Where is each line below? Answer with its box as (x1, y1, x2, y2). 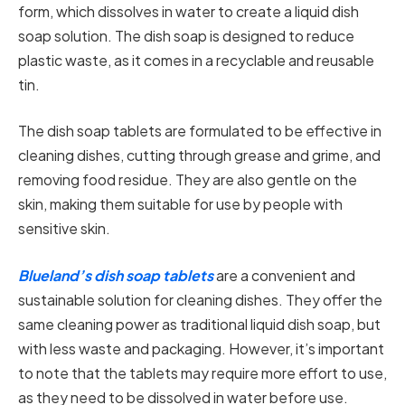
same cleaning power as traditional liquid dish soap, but (18, 315, 381, 334)
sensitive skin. (18, 219, 110, 239)
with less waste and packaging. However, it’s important (18, 339, 384, 358)
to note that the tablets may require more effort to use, (18, 363, 387, 382)
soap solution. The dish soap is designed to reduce (18, 25, 354, 45)
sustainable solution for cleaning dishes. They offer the (18, 290, 382, 309)
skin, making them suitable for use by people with (18, 194, 343, 214)
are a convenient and (213, 266, 355, 285)
